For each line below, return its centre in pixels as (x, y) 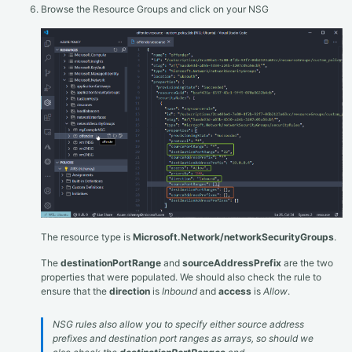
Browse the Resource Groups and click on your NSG (155, 9)
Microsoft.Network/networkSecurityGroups (233, 236)
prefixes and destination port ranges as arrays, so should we (183, 339)
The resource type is (87, 236)
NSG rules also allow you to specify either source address (178, 324)
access (235, 291)
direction (130, 291)
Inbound (180, 291)
